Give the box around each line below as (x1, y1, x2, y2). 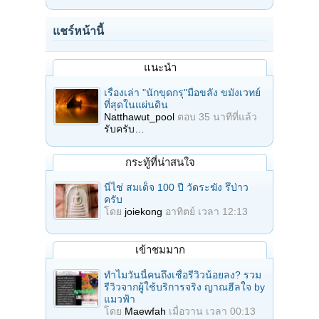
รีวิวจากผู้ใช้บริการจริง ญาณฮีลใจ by (104, 281, 265, 293)
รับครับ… (104, 122, 145, 135)
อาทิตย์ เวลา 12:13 (165, 205, 248, 217)
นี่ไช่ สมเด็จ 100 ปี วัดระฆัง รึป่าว (104, 181, 249, 193)
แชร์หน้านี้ (53, 24, 104, 37)
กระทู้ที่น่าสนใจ (125, 155, 195, 168)
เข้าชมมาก (135, 243, 185, 256)
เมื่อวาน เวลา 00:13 (169, 305, 256, 317)
